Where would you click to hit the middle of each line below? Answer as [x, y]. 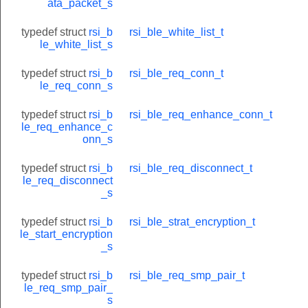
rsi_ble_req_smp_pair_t [187, 275]
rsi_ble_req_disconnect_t [191, 168]
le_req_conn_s [76, 85]
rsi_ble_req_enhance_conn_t [201, 114]
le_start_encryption [66, 234]
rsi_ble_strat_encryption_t [192, 221]
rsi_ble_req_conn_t [176, 73]
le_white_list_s [76, 44]
